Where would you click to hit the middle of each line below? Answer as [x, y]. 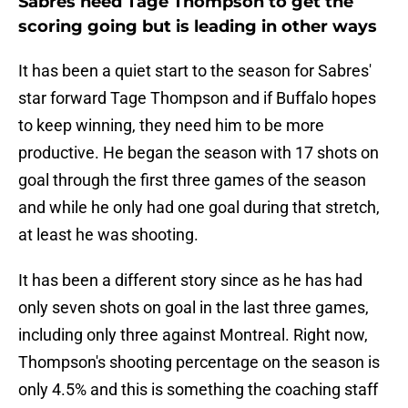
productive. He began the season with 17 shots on [199, 153]
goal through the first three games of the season [192, 180]
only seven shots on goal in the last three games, [194, 308]
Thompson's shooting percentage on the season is [199, 362]
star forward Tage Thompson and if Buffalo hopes [197, 98]
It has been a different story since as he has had [190, 280]
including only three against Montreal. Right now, [193, 335]
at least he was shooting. [108, 235]
